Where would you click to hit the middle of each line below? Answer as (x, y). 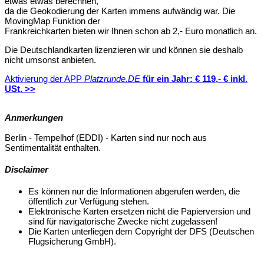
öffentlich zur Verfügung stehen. (89, 202)
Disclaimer (27, 170)
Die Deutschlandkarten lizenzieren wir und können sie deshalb (124, 50)
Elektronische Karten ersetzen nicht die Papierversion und (139, 212)
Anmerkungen (34, 118)
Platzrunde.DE (113, 79)
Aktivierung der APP (44, 79)
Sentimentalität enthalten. (53, 148)
